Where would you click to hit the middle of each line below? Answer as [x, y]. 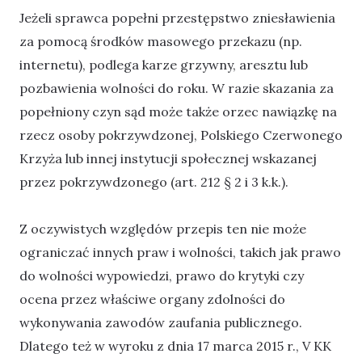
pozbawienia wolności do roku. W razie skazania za [177, 88]
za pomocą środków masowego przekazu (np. [161, 41]
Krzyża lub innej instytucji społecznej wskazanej [168, 158]
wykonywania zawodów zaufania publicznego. [161, 322]
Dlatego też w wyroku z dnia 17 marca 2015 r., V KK [175, 345]
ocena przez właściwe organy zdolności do [152, 299]
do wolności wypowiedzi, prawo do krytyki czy [162, 275]
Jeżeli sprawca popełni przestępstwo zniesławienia [177, 17]
